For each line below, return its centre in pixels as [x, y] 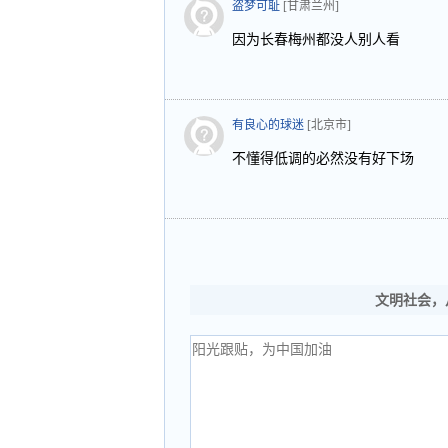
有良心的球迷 [268, 125]
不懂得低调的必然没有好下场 [323, 158]
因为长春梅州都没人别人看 [316, 39]
